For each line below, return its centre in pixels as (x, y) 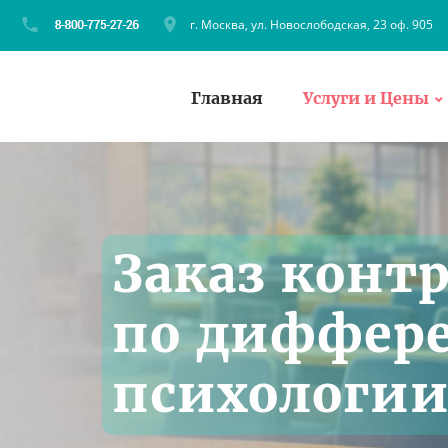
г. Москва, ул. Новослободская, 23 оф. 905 (311, 24)
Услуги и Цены (366, 97)
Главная (227, 97)
